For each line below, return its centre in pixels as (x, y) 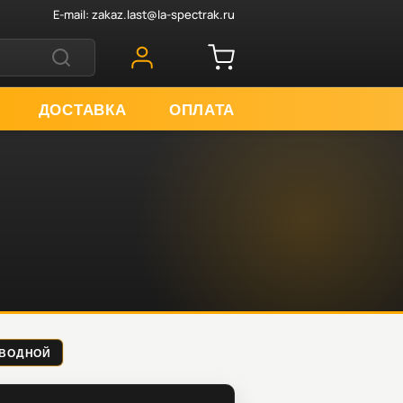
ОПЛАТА (201, 108)
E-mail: (72, 14)
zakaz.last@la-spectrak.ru (163, 14)
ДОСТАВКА (82, 108)
